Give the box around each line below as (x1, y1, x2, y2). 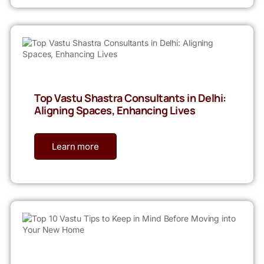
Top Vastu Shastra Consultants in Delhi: (34, 91, 226, 105)
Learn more (52, 141, 99, 153)
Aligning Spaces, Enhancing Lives (34, 103, 195, 118)
